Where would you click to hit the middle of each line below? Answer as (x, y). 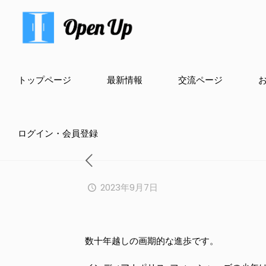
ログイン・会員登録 (58, 133)
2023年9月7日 (129, 187)
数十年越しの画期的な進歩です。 (151, 241)
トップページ (45, 80)
